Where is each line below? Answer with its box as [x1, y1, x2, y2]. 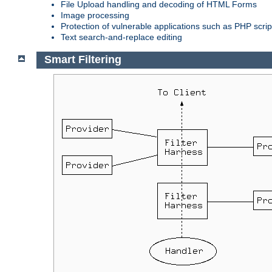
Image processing [61, 10, 129, 20]
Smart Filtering [44, 53, 121, 66]
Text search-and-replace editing [61, 32, 182, 42]
